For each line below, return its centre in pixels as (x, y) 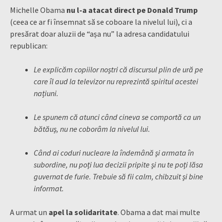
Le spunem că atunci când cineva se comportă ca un (117, 117)
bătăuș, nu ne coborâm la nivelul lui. (92, 129)
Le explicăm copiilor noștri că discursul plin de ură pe (118, 69)
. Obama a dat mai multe (159, 212)
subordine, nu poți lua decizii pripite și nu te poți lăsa (118, 164)
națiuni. (47, 93)
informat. (49, 188)
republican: (29, 45)
